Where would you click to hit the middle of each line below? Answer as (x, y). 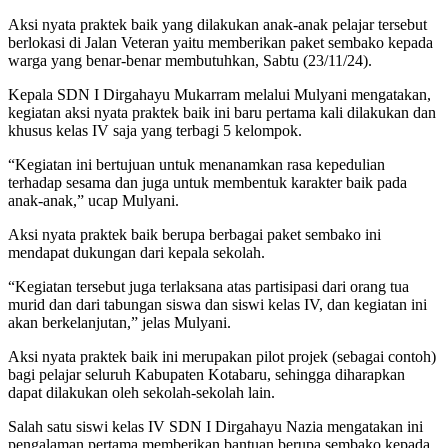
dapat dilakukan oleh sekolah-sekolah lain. (141, 393)
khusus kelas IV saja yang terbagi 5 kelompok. (155, 131)
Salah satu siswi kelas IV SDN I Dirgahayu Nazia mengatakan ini (215, 427)
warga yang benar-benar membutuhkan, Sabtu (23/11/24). (190, 61)
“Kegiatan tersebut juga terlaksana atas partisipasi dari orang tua (208, 287)
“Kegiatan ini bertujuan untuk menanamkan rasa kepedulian (196, 165)
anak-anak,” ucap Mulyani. (93, 201)
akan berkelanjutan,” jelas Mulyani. (119, 323)
